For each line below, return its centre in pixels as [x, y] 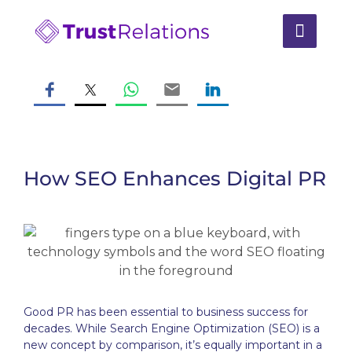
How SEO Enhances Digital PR [175, 178]
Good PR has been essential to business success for [166, 312]
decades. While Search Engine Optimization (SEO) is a [172, 328]
